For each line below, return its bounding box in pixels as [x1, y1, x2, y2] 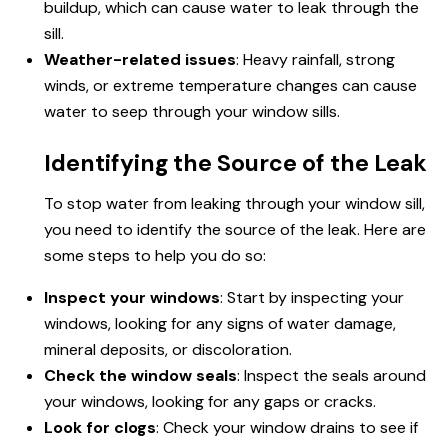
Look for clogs [44, 417, 156, 439]
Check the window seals [44, 365, 237, 387]
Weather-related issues [44, 49, 236, 71]
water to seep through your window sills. [44, 101, 340, 123]
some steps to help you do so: [44, 245, 266, 267]
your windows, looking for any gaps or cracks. [44, 391, 376, 413]
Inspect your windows [44, 287, 220, 309]
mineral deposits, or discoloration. [44, 339, 292, 361]
